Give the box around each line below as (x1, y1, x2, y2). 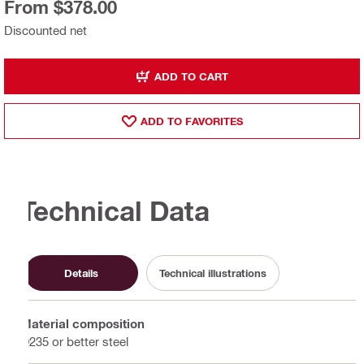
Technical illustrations (159, 266, 266, 279)
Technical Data (20, 194, 210, 227)
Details (64, 266, 98, 279)
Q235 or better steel (20, 333, 128, 349)
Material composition (20, 315, 145, 331)
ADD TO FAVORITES (140, 114, 243, 128)
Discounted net (4, 23, 87, 38)
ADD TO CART (154, 69, 228, 83)
